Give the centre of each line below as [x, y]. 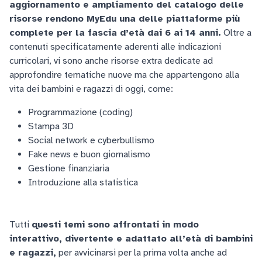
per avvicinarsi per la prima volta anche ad [142, 253]
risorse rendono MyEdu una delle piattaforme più [125, 19]
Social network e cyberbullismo [91, 141]
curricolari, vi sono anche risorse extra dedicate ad [111, 61]
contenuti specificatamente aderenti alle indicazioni [115, 47]
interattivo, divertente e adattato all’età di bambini [131, 239]
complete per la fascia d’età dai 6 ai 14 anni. [115, 33]
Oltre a [236, 33]
